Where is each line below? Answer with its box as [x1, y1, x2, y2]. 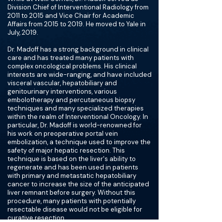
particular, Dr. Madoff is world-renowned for [7, 121, 142, 129]
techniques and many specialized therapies [7, 104, 144, 112]
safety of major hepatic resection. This [7, 146, 125, 155]
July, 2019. [7, 28, 38, 37]
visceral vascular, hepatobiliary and [7, 79, 117, 87]
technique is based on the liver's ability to [7, 155, 136, 163]
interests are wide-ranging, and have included [7, 70, 152, 79]
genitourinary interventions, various [7, 87, 117, 96]
